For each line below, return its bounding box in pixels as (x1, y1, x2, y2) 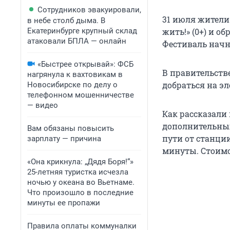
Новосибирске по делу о (27, 80, 118, 89)
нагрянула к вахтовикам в (27, 70, 123, 79)
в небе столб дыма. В (27, 16, 105, 25)
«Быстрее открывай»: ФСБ (37, 60, 133, 69)
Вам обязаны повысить (27, 124, 114, 133)
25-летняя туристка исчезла (27, 167, 128, 177)
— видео (27, 101, 58, 110)
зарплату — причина (27, 134, 101, 143)
